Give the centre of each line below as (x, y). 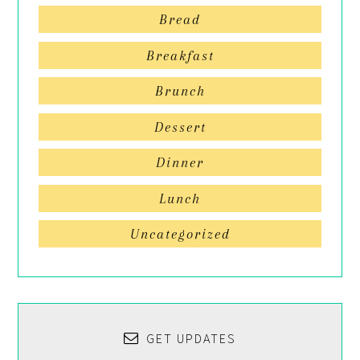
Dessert (180, 127)
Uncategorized (180, 234)
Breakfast (180, 55)
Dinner (180, 163)
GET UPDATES (191, 339)
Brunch (180, 91)
